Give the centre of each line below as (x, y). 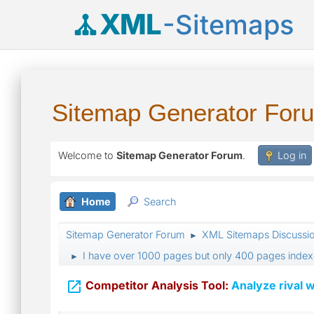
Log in (292, 155)
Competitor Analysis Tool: (157, 285)
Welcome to (87, 155)
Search (160, 202)
